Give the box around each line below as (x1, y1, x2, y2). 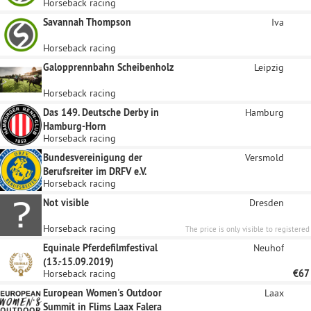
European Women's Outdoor (43, 287, 162, 299)
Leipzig (254, 61, 284, 74)
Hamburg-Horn (43, 120, 106, 133)
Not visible (43, 196, 89, 209)
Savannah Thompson (43, 16, 131, 28)
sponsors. (278, 237, 310, 248)
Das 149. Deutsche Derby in (43, 106, 159, 119)
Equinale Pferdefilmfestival (43, 242, 158, 254)
